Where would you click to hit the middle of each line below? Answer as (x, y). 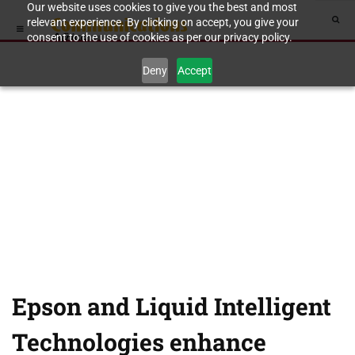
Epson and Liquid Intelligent (172, 306)
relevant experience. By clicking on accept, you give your (162, 22)
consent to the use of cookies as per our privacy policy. (159, 37)
